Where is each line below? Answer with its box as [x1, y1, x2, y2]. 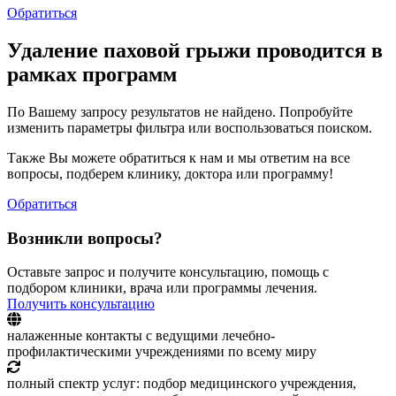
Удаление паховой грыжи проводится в [7, 39, 383, 63]
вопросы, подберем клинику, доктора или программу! [7, 166, 333, 182]
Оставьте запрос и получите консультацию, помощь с [7, 264, 329, 280]
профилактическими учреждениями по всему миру [7, 344, 316, 360]
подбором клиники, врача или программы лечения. [7, 280, 317, 296]
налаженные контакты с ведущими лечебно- [7, 328, 275, 344]
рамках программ [7, 63, 177, 87]
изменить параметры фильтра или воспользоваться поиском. [7, 120, 372, 136]
